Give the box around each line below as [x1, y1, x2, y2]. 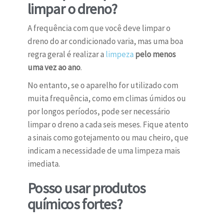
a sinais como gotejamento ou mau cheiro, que [27, 132, 188, 143]
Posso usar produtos [27, 179, 146, 198]
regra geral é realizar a [27, 49, 106, 60]
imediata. [27, 158, 60, 170]
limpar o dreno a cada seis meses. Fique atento [27, 119, 188, 130]
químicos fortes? [27, 195, 123, 214]
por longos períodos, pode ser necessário [27, 106, 170, 117]
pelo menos [135, 49, 176, 60]
